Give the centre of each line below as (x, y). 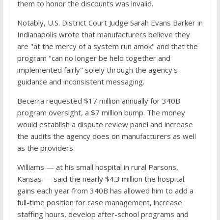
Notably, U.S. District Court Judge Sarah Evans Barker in (110, 23)
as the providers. (46, 148)
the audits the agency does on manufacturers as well (106, 136)
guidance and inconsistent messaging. (81, 82)
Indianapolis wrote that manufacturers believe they (103, 34)
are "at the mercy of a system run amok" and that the (107, 46)
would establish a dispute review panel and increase (105, 124)
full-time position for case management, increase (99, 202)
